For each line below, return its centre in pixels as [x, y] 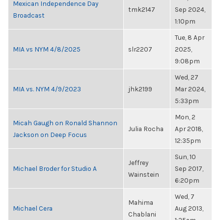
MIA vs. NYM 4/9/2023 [47, 89]
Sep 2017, [189, 168]
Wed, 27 [187, 77]
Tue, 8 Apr [190, 37]
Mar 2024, [190, 89]
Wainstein [144, 174]
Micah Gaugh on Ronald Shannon [65, 123]
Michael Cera [33, 208]
